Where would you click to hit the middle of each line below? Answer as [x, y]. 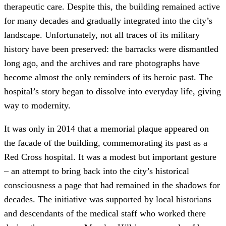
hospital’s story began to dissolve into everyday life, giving [112, 92]
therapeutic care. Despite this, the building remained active [112, 7]
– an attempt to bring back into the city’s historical [97, 171]
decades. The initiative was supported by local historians [108, 200]
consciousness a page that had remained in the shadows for [112, 185]
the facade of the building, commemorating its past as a [106, 143]
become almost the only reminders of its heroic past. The [108, 77]
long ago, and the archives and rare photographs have [102, 63]
